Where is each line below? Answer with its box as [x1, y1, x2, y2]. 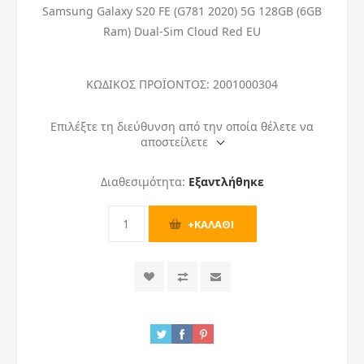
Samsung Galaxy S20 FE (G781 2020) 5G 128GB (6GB [42, 3, 322, 19]
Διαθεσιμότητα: [100, 174, 185, 189]
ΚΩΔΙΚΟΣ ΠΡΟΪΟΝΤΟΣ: [86, 76, 210, 92]
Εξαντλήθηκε [188, 174, 264, 189]
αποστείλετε [141, 134, 208, 149]
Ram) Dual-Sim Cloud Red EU [103, 24, 261, 39]
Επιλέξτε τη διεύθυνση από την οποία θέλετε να [50, 119, 314, 134]
